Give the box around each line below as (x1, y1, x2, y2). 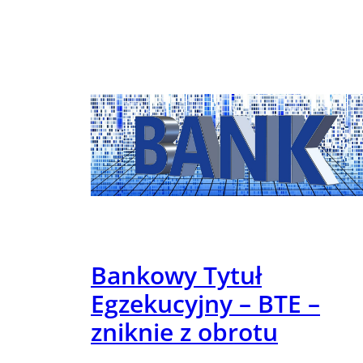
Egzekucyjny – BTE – (91, 286, 320, 320)
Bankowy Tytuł (91, 258, 262, 292)
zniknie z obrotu (91, 314, 278, 348)
